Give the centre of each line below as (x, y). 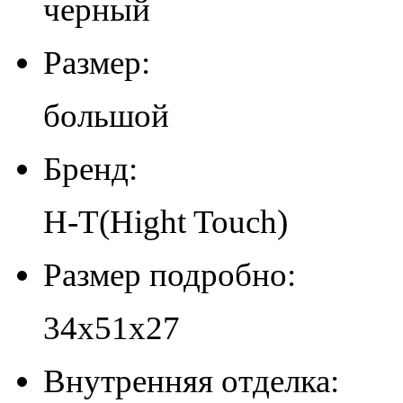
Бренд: (90, 168)
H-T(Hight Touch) (166, 221)
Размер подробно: (170, 274)
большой (106, 115)
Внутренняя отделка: (191, 381)
